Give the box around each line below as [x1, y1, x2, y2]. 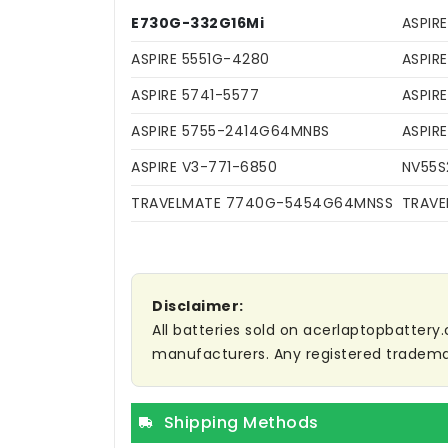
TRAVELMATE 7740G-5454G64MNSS [131, 193, 393, 214]
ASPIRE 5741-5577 [131, 85, 259, 106]
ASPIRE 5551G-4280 [131, 49, 270, 70]
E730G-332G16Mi [131, 13, 264, 34]
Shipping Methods [163, 411, 319, 435]
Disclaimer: [152, 296, 244, 317]
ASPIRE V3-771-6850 [131, 157, 277, 178]
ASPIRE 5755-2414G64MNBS [131, 121, 330, 142]
